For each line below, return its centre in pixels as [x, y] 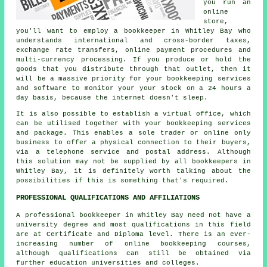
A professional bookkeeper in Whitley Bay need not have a [133, 215]
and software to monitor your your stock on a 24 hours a [133, 88]
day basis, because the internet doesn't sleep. [112, 97]
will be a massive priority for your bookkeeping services [133, 78]
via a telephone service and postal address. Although [133, 152]
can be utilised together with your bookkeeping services [133, 123]
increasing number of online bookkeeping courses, [133, 243]
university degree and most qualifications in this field [133, 224]
